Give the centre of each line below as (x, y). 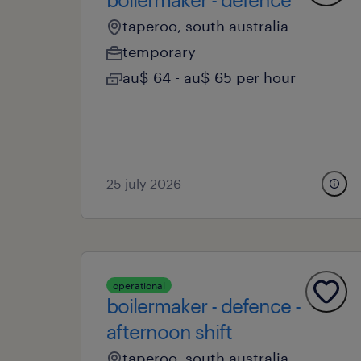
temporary (159, 52)
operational (139, 285)
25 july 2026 (144, 183)
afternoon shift (169, 332)
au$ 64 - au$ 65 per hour (209, 77)
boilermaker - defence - (203, 306)
